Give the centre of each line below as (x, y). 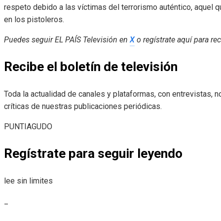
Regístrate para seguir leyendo (93, 154)
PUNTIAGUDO (28, 127)
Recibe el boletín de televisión (91, 67)
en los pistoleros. (34, 20)
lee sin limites (28, 181)
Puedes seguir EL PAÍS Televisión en (67, 40)
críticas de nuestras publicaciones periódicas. (83, 107)
